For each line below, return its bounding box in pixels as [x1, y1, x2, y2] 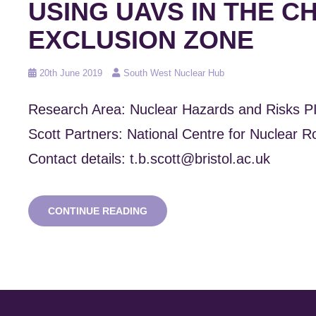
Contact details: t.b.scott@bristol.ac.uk [28, 151, 270, 167]
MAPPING [147, 217, 193, 229]
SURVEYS [147, 229, 193, 241]
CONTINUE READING [48, 205, 147, 217]
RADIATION [147, 204, 201, 216]
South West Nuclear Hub [123, 68, 224, 79]
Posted [28, 67, 56, 78]
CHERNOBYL [147, 293, 209, 305]
